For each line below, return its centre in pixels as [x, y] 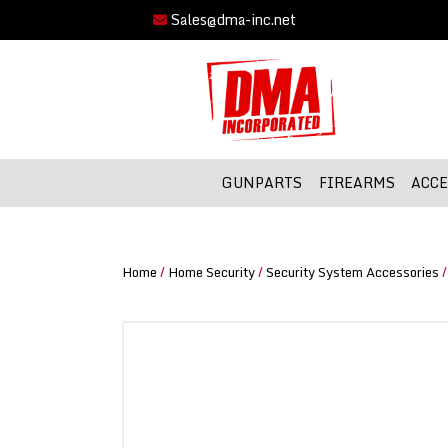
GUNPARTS [261, 183]
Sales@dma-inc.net [231, 20]
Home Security [211, 271]
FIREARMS [356, 183]
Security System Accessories [352, 271]
